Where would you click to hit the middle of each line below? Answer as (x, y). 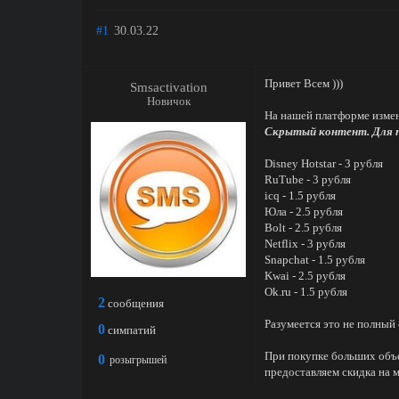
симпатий (132, 330)
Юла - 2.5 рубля (304, 212)
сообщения (136, 303)
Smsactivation (168, 87)
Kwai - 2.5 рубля (305, 276)
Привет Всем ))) (304, 83)
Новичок (168, 101)
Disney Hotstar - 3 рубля (324, 163)
